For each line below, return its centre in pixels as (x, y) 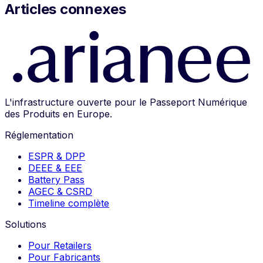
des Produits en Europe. (58, 114)
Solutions (26, 224)
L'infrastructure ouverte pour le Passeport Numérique (126, 102)
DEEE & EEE (55, 168)
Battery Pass (56, 179)
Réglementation (39, 135)
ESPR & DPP (57, 156)
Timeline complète (69, 203)
